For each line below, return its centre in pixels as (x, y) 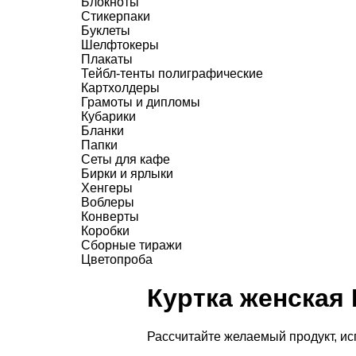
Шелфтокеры (120, 45)
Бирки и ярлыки (127, 174)
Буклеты (106, 31)
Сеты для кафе (126, 159)
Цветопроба (117, 259)
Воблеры (108, 202)
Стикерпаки (116, 16)
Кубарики (108, 116)
